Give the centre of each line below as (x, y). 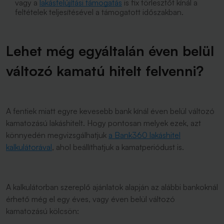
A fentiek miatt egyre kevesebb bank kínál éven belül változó (110, 111)
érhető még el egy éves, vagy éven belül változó (90, 199)
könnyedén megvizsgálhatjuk (57, 135)
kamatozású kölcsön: (43, 211)
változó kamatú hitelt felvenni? (105, 71)
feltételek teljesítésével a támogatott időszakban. (99, 12)
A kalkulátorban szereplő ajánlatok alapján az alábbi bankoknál (112, 187)
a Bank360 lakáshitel (144, 135)
